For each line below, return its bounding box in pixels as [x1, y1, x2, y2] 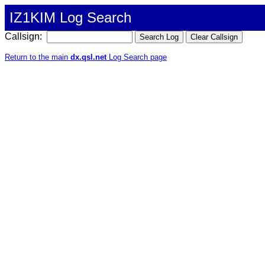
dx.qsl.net [70, 53, 106, 62]
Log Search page [106, 53, 167, 62]
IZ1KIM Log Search [9, 9, 131, 25]
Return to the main [5, 53, 70, 62]
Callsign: [5, 31, 44, 41]
